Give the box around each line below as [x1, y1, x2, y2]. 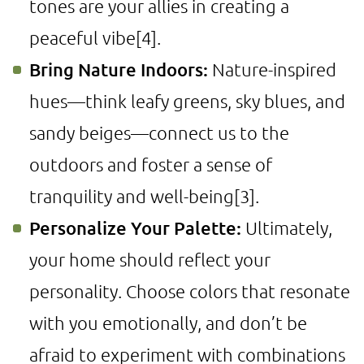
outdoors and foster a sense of [29, 154, 272, 175]
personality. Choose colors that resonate [29, 280, 350, 301]
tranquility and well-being [29, 185, 234, 206]
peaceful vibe [29, 27, 136, 48]
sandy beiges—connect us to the [29, 122, 289, 143]
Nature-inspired [208, 58, 336, 80]
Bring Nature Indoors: [29, 58, 208, 80]
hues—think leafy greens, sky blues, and [29, 90, 345, 111]
